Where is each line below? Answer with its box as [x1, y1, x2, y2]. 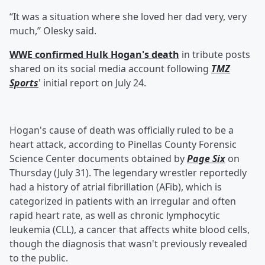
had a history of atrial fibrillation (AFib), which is [9, 180, 222, 194]
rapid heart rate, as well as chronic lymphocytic [9, 209, 220, 222]
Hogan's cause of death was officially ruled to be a [9, 124, 234, 137]
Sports [9, 76, 38, 90]
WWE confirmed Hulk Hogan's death [9, 48, 179, 62]
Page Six [187, 152, 225, 166]
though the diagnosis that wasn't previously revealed [9, 237, 247, 251]
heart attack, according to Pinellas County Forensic [9, 138, 237, 151]
